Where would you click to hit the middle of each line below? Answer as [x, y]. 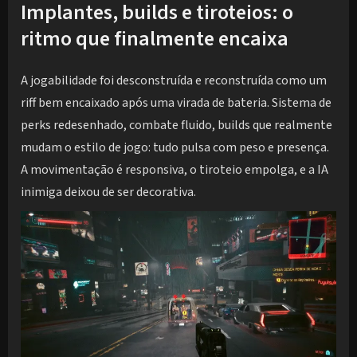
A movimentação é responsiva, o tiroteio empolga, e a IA [175, 169]
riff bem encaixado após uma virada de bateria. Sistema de [176, 102]
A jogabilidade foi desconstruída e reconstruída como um [174, 80]
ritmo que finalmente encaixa [155, 39]
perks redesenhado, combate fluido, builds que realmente [177, 125]
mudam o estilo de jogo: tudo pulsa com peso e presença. [175, 147]
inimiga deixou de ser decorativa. [108, 192]
